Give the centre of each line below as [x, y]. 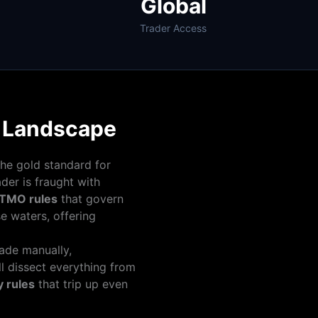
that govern [91, 199]
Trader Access [173, 28]
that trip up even [81, 284]
